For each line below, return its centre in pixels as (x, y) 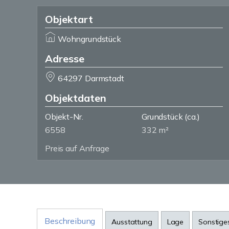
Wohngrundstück (89, 39)
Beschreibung (70, 221)
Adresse (65, 59)
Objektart (69, 19)
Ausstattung (132, 222)
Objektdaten (76, 98)
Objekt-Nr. (64, 117)
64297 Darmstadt (91, 78)
